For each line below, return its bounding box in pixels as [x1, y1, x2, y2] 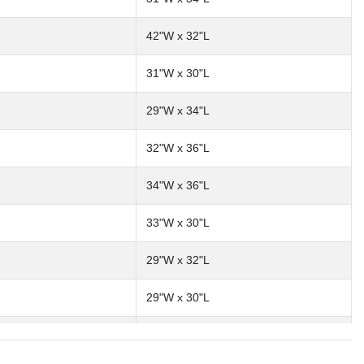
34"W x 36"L [146, 178, 210, 192]
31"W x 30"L [146, 66, 210, 80]
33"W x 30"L [146, 215, 210, 229]
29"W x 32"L [146, 253, 210, 266]
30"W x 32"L [146, 327, 210, 341]
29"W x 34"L [146, 103, 210, 117]
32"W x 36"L [146, 141, 210, 154]
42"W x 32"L [146, 28, 210, 42]
